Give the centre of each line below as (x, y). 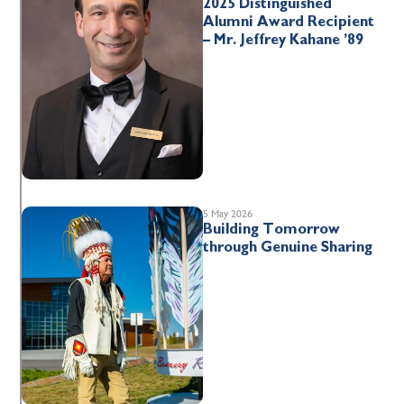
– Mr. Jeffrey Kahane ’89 (283, 39)
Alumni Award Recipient (288, 21)
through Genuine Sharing (287, 247)
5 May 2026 (227, 212)
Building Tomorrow (271, 229)
